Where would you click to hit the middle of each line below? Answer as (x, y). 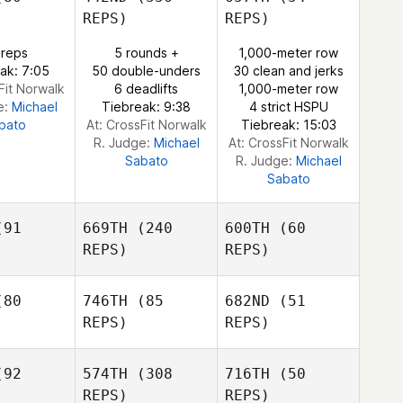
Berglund (288, 18)
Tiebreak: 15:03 (288, 125)
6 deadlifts (146, 89)
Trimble (288, 73)
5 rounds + (146, 53)
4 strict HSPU (288, 107)
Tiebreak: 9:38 (146, 107)
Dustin (318, 55)
